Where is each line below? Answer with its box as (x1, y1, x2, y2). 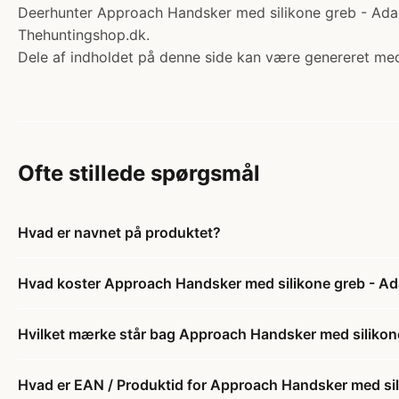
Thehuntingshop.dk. (18, 26, 150, 44)
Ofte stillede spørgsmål (18, 160, 260, 186)
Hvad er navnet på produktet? (18, 224, 221, 241)
